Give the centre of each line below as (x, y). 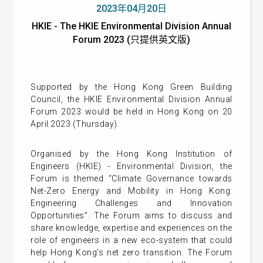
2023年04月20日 (131, 9)
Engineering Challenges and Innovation (131, 203)
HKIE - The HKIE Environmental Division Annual (131, 26)
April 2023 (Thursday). (75, 124)
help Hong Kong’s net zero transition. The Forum (131, 252)
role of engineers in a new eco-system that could (131, 240)
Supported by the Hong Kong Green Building (131, 87)
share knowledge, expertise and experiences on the (131, 228)
